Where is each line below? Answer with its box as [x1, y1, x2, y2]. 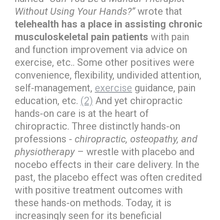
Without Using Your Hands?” [15, 5, 135, 17]
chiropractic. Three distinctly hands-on [15, 120, 180, 132]
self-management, [15, 82, 95, 94]
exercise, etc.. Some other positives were [15, 56, 194, 68]
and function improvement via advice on [15, 44, 187, 55]
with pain [151, 31, 189, 43]
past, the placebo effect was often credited [15, 171, 202, 183]
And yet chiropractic [93, 95, 183, 107]
